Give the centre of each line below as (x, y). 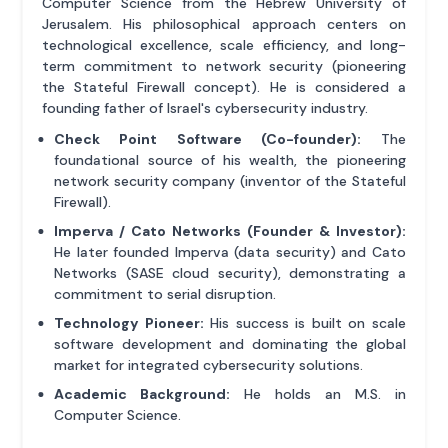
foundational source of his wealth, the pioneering (230, 160)
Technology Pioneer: (129, 323)
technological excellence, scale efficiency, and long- (224, 45)
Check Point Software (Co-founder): (207, 139)
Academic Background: (142, 394)
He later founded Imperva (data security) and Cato (230, 252)
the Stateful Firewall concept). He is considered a (224, 87)
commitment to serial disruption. (165, 294)
